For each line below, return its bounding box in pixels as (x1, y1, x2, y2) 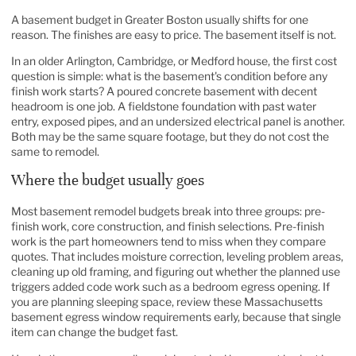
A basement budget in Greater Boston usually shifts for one (11, 12, 308, 26)
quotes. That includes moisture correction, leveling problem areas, (11, 250, 343, 264)
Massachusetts (244, 295, 323, 309)
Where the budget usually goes (11, 171, 204, 190)
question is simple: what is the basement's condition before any (11, 69, 327, 83)
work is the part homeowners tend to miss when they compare (11, 234, 326, 249)
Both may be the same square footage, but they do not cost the (11, 130, 329, 144)
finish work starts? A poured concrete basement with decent (11, 84, 317, 99)
